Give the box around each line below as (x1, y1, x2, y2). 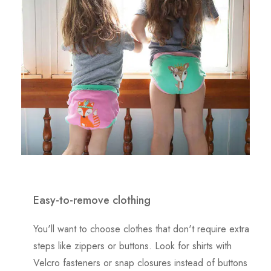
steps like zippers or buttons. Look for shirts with (33, 238, 232, 253)
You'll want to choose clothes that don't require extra (33, 221, 249, 236)
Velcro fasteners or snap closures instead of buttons (33, 255, 247, 270)
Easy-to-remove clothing (33, 192, 151, 208)
